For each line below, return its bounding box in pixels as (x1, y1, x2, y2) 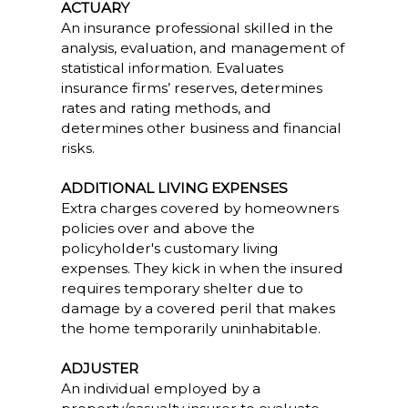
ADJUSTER (60, 360, 138, 377)
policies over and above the (60, 219, 255, 237)
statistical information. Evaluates (60, 59, 283, 76)
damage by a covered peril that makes (60, 300, 335, 317)
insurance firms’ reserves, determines (60, 79, 322, 97)
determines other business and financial (60, 119, 342, 137)
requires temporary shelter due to (60, 280, 303, 297)
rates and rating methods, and (60, 99, 271, 117)
